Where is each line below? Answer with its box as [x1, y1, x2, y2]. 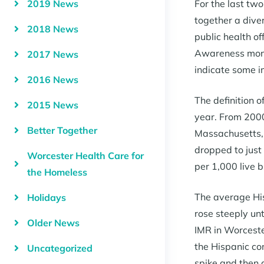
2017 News [27, 48, 78, 61]
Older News [27, 217, 80, 229]
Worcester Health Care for [27, 150, 144, 162]
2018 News [27, 23, 78, 35]
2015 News [27, 99, 78, 111]
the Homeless [27, 166, 87, 179]
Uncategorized [27, 242, 93, 255]
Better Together [27, 124, 97, 137]
